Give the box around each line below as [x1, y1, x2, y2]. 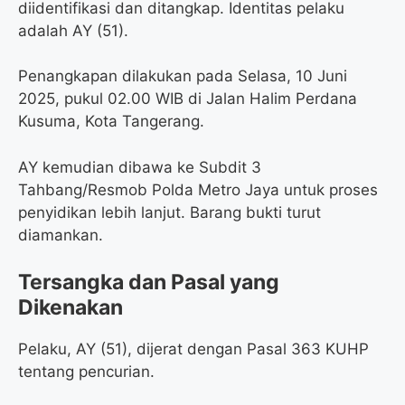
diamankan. [18, 225, 103, 244]
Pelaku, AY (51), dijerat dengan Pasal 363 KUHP [18, 340, 369, 359]
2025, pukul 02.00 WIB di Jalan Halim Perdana [18, 89, 357, 108]
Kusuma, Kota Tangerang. [18, 112, 204, 131]
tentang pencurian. [18, 363, 155, 381]
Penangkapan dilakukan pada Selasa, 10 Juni [18, 67, 347, 86]
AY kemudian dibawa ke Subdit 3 [18, 157, 261, 176]
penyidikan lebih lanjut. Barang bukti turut [18, 202, 321, 221]
